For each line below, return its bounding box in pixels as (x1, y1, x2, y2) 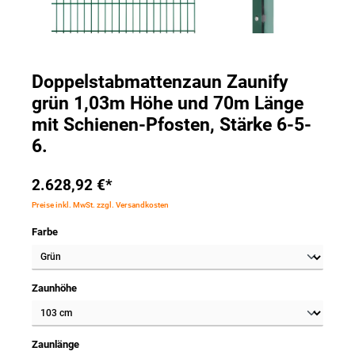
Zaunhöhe (32, 282, 77, 295)
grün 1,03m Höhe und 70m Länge (32, 92, 303, 114)
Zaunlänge (32, 338, 79, 350)
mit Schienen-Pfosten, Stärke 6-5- (32, 113, 311, 136)
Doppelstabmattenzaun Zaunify (32, 71, 288, 93)
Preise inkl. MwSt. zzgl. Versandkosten (32, 200, 169, 210)
